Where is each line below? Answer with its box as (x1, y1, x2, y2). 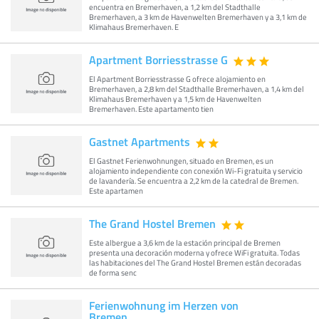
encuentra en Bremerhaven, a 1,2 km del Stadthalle (89, 1, 261, 12)
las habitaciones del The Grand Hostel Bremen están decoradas (89, 257, 301, 268)
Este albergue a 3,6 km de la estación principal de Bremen (89, 237, 281, 248)
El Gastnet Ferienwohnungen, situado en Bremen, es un (89, 155, 273, 166)
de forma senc (89, 267, 137, 278)
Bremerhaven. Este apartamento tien (89, 103, 214, 114)
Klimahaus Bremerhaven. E (89, 21, 179, 32)
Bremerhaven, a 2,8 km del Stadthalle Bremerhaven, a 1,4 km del (89, 83, 304, 94)
